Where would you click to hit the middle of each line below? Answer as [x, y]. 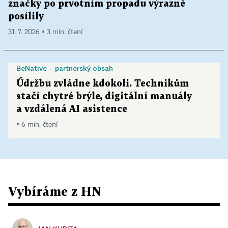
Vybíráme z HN [55, 191]
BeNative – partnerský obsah [65, 68]
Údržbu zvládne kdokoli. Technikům [103, 83]
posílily [26, 16]
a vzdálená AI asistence [72, 109]
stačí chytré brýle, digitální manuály [104, 96]
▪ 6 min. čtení [37, 124]
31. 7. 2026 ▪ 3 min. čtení [45, 32]
